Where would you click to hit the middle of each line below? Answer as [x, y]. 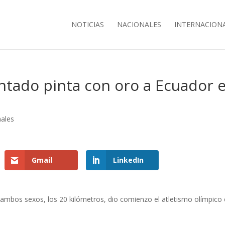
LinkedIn [128, 160]
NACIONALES [139, 24]
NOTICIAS [87, 24]
